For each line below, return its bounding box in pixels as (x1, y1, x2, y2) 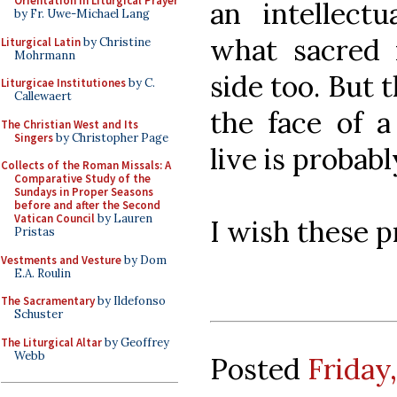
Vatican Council (14, 211, 95, 226)
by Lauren (95, 211, 152, 226)
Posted (210, 350, 307, 387)
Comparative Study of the (14, 171, 151, 186)
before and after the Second (14, 198, 160, 213)
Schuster (14, 307, 63, 322)
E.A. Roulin (14, 265, 71, 281)
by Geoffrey (102, 334, 169, 350)
